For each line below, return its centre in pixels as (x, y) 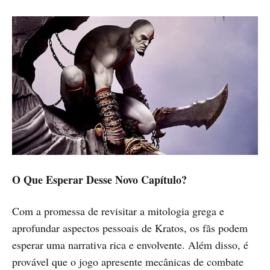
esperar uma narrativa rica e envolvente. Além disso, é (130, 244)
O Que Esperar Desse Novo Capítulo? (99, 179)
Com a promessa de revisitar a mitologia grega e (118, 211)
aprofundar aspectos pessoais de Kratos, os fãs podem (130, 228)
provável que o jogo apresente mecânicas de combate (128, 261)
